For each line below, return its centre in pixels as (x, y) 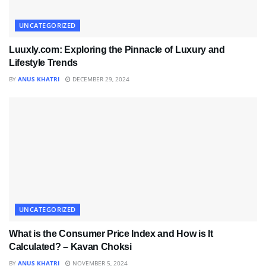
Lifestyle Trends (43, 62)
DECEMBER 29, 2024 (100, 79)
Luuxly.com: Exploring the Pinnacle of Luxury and (117, 49)
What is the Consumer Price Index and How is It (111, 233)
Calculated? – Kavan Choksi (70, 246)
